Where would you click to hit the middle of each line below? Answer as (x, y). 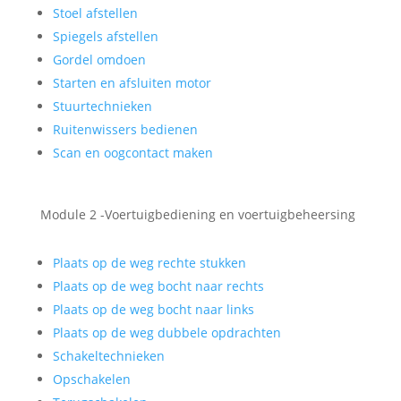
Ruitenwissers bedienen (125, 129)
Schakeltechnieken (108, 356)
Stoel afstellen (95, 13)
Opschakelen (91, 379)
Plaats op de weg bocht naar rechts (158, 286)
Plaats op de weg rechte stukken (149, 263)
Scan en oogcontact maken (132, 153)
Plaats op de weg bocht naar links (153, 309)
